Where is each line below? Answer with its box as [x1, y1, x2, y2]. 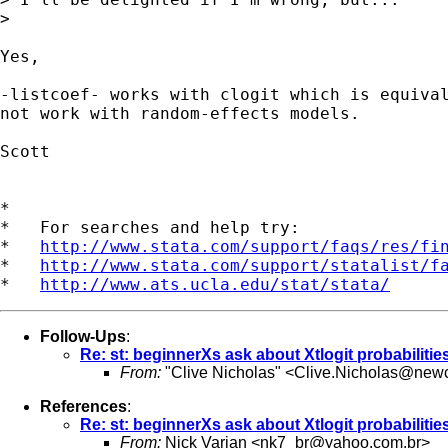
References [40, 397, 127, 415]
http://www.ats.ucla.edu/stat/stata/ [40, 274, 390, 294]
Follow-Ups [40, 327, 126, 345]
